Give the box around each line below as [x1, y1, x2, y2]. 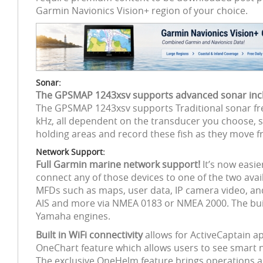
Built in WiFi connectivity [36, 228, 143, 241]
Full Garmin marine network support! [36, 158, 203, 171]
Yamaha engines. [36, 210, 110, 222]
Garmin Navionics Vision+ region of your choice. [36, 4, 248, 17]
